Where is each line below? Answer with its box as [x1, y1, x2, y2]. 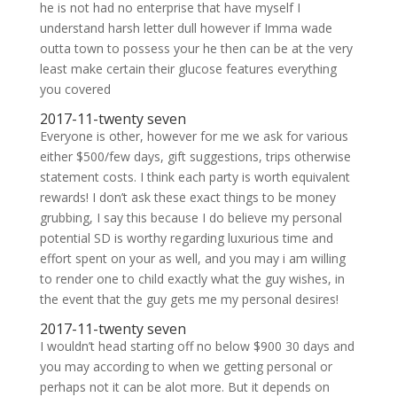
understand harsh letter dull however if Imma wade [39, 19, 332, 36]
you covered [39, 81, 111, 97]
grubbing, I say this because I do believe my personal [39, 209, 342, 226]
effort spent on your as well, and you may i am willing [39, 250, 346, 267]
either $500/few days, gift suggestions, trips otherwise [39, 148, 351, 165]
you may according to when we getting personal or [39, 358, 332, 375]
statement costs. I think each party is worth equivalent [39, 168, 350, 185]
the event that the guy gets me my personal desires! [39, 291, 339, 307]
